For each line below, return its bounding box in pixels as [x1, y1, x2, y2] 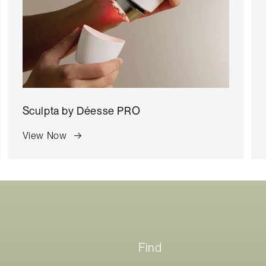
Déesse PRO [77, 104, 141, 117]
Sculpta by [22, 104, 77, 117]
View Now [22, 129, 67, 141]
